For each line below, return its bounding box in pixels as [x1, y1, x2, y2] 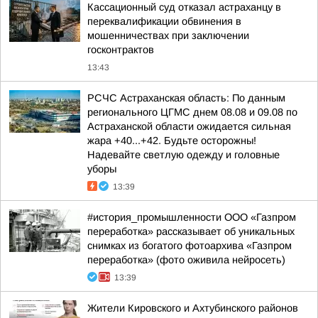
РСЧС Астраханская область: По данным [87, 92, 285, 104]
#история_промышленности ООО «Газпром [87, 212, 296, 223]
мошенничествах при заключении [87, 30, 249, 41]
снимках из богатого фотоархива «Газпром [87, 240, 292, 251]
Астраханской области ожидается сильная [87, 121, 291, 132]
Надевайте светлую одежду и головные [87, 149, 280, 160]
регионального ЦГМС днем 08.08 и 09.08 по [87, 106, 297, 118]
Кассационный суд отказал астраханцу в [87, 1, 281, 13]
